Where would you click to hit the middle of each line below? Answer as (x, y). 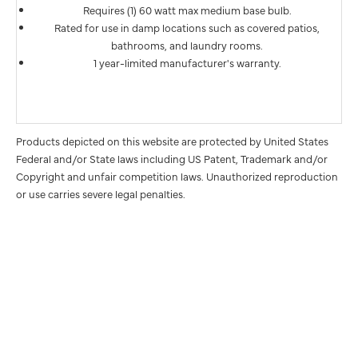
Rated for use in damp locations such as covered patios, (187, 27)
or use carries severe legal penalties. (101, 193)
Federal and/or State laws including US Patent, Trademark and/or (172, 158)
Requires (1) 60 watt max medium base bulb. (187, 9)
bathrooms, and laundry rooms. (187, 44)
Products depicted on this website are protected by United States (172, 140)
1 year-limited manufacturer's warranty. (187, 62)
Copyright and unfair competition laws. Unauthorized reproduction (177, 175)
